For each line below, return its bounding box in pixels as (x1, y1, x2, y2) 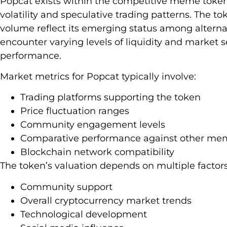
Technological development (20, 208, 147, 220)
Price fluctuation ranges (20, 105, 129, 117)
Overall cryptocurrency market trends (20, 195, 192, 206)
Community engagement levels (20, 119, 165, 131)
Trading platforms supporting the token (20, 92, 201, 103)
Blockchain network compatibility (20, 146, 174, 158)
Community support (20, 181, 112, 193)
